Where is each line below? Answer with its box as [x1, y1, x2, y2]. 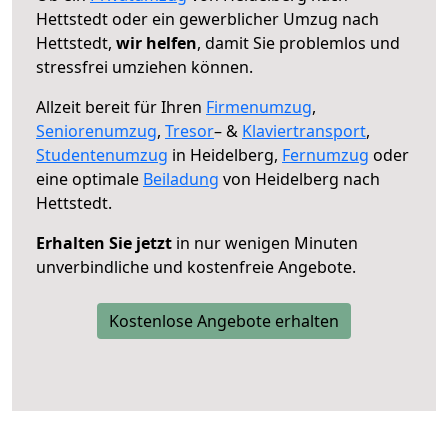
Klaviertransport [242, 119, 366, 142]
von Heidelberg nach [219, 167, 380, 190]
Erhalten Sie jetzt [36, 231, 172, 254]
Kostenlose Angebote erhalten [109, 309, 339, 332]
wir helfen [116, 31, 197, 54]
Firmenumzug [206, 95, 312, 118]
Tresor [165, 119, 214, 142]
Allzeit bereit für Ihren [36, 95, 206, 118]
